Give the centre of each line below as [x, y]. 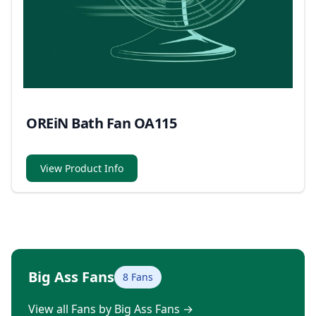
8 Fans [138, 277]
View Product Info [82, 169]
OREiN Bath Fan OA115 [101, 123]
